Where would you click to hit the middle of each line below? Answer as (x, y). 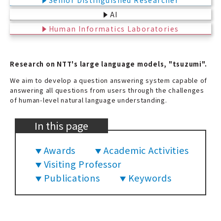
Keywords (150, 178)
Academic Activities (146, 150)
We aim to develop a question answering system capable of (109, 80)
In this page (61, 126)
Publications (72, 178)
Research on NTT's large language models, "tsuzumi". (109, 64)
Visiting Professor (83, 164)
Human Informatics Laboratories (114, 29)
